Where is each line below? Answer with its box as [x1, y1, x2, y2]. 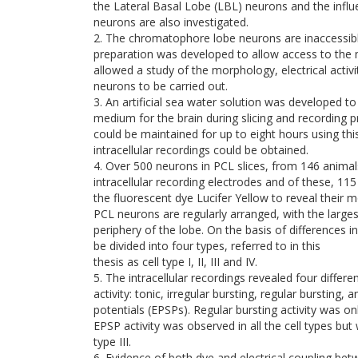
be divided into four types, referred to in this [93, 238, 320, 253]
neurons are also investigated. [93, 14, 249, 30]
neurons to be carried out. [93, 78, 228, 93]
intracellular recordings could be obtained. [93, 142, 308, 157]
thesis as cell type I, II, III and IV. [93, 254, 257, 269]
